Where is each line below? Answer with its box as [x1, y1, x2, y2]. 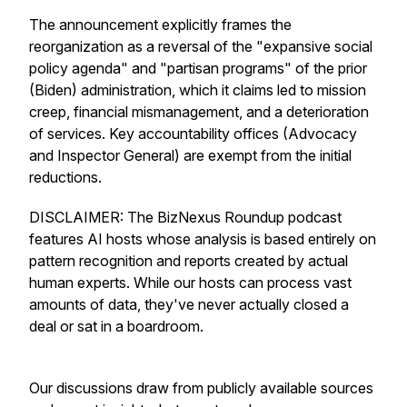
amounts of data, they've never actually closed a [29, 295, 349, 313]
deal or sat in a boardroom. [29, 317, 203, 335]
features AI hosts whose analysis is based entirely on [29, 230, 376, 248]
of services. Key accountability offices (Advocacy [29, 124, 357, 143]
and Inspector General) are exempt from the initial [29, 146, 352, 164]
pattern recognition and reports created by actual [29, 252, 348, 270]
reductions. [29, 168, 102, 186]
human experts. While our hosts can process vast [29, 273, 352, 292]
